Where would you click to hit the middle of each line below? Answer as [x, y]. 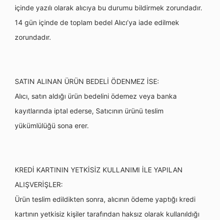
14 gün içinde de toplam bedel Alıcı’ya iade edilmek [97, 22]
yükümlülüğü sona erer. [52, 125]
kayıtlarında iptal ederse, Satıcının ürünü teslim [89, 111]
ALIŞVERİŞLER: [39, 184]
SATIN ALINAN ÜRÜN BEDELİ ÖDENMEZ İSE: [87, 81]
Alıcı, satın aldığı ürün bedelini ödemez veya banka [96, 96]
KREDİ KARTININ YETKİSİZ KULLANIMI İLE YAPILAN [99, 170]
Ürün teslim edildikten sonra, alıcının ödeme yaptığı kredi [105, 199]
